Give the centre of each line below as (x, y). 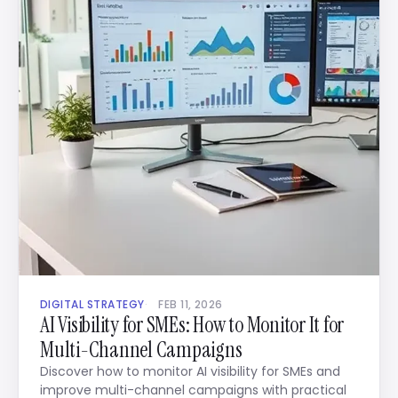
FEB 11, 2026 (191, 304)
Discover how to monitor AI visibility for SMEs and (190, 371)
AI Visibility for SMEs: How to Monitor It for (192, 325)
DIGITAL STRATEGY (92, 304)
